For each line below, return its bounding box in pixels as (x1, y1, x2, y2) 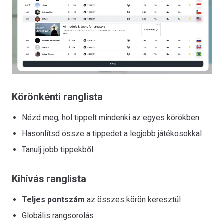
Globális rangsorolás (22, 210, 94, 220)
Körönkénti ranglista (12, 90, 103, 103)
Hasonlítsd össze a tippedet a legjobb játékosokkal (22, 128, 202, 138)
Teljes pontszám (22, 194, 85, 204)
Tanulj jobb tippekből (22, 144, 93, 154)
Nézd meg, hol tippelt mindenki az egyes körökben (22, 112, 199, 122)
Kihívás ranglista (12, 172, 86, 185)
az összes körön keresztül (85, 194, 181, 204)
